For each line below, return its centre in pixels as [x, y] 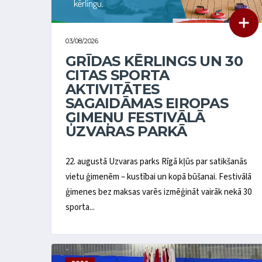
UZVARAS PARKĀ [126, 131]
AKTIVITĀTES [113, 89]
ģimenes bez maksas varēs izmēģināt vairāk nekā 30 [158, 192]
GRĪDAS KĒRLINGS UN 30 [154, 61]
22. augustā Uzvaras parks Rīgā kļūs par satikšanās [156, 162]
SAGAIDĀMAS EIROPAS [147, 103]
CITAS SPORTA [118, 75]
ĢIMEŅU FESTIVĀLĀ [135, 117]
